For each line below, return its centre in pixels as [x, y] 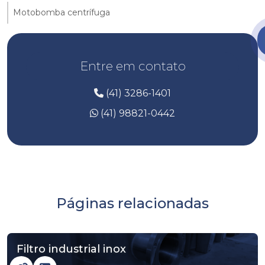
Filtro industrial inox [71, 249]
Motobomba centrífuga [62, 12]
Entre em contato [132, 66]
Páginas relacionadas [132, 203]
